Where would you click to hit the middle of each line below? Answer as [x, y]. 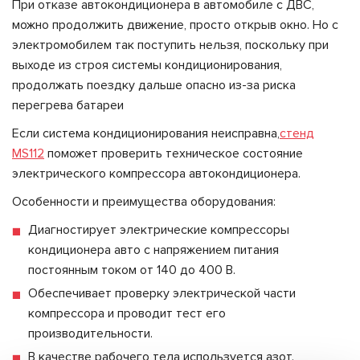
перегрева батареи [68, 106]
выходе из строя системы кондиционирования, [147, 65]
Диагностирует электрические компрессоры [159, 230]
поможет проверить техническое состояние [174, 154]
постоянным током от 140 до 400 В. [132, 270]
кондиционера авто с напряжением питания [153, 250]
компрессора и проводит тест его [127, 314]
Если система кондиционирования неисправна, [146, 134]
